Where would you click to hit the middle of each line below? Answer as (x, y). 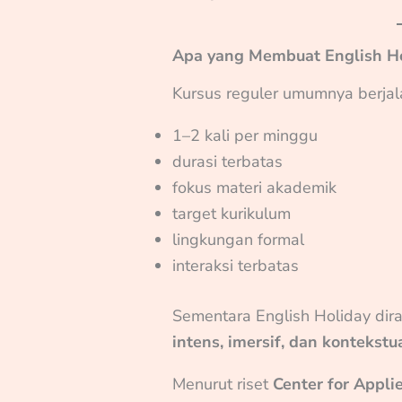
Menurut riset (223, 384)
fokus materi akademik (255, 187)
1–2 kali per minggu (245, 135)
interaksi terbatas (236, 265)
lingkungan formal (239, 239)
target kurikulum (232, 213)
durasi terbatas (228, 161)
